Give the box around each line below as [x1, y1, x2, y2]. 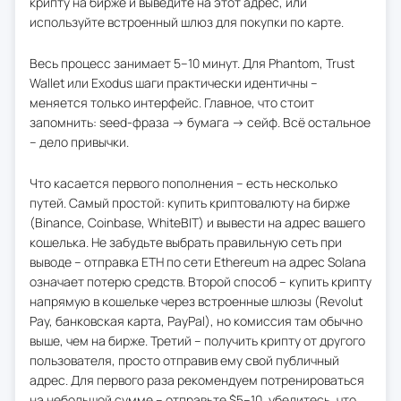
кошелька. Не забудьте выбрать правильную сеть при [30, 234, 342, 251]
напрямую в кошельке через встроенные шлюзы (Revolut [30, 293, 363, 310]
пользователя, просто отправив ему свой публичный [30, 352, 339, 369]
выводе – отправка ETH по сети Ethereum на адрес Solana [30, 253, 366, 270]
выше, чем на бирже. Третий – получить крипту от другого [30, 332, 365, 349]
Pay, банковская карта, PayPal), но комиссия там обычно [30, 312, 363, 329]
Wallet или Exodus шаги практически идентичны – [30, 74, 318, 91]
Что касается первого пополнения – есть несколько [30, 175, 337, 192]
